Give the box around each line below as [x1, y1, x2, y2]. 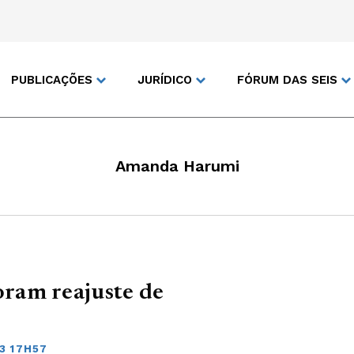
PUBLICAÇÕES [11, 72, 92, 87]
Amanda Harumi [115, 156, 239, 175]
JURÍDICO [137, 72, 192, 87]
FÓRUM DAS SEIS [237, 72, 337, 87]
